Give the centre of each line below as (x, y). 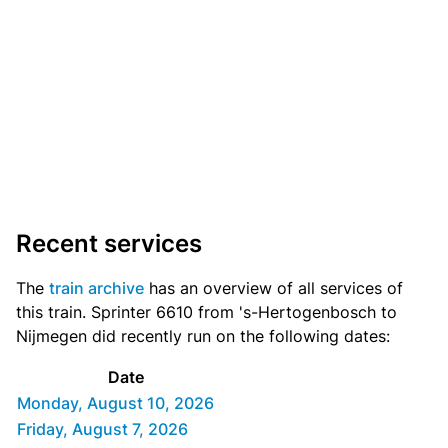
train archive (96, 288)
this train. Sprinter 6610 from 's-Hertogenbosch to (206, 312)
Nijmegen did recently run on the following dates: (203, 336)
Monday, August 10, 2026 (115, 403)
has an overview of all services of (273, 288)
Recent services (109, 244)
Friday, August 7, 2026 (102, 429)
